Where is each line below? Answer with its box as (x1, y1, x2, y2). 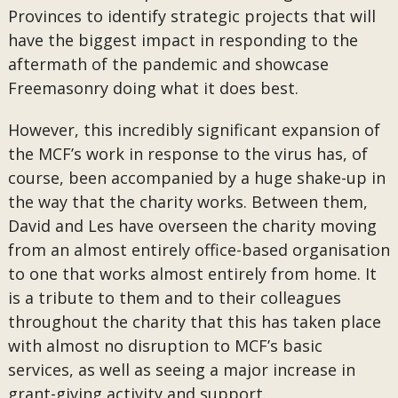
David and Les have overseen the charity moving (7, 215, 377, 236)
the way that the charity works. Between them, (7, 191, 368, 212)
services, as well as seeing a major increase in (7, 359, 355, 380)
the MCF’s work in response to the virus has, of (7, 143, 368, 164)
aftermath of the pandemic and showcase (7, 53, 329, 75)
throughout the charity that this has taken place (7, 311, 381, 332)
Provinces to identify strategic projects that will (7, 5, 376, 27)
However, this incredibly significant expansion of (7, 119, 380, 140)
